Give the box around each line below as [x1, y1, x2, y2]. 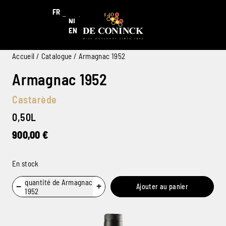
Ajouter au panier [136, 182, 188, 191]
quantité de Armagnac [25, 177, 93, 187]
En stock [12, 158, 39, 168]
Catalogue [41, 51, 72, 61]
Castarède [12, 93, 57, 105]
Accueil [12, 51, 35, 61]
